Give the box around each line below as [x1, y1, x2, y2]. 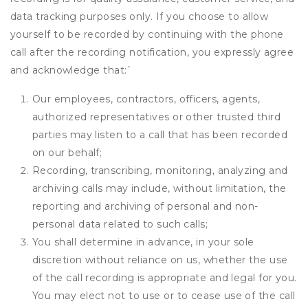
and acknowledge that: [10, 64, 127, 76]
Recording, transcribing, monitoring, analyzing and [32, 164, 288, 177]
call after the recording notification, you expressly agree [10, 46, 294, 58]
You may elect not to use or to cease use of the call [32, 289, 296, 302]
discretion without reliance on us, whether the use [32, 254, 288, 266]
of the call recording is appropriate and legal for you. [32, 272, 297, 284]
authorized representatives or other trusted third [32, 111, 281, 123]
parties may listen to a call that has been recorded [32, 129, 287, 141]
